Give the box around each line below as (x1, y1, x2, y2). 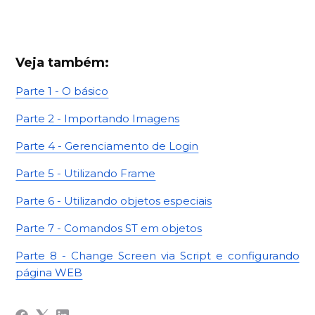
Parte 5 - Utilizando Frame (15, 167, 156, 181)
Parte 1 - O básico (15, 84, 109, 98)
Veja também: (15, 55, 110, 71)
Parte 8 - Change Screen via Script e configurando (15, 249, 300, 263)
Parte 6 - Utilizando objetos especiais (15, 194, 212, 208)
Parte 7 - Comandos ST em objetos (15, 221, 202, 236)
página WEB (15, 266, 83, 280)
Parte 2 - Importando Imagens (15, 112, 180, 126)
